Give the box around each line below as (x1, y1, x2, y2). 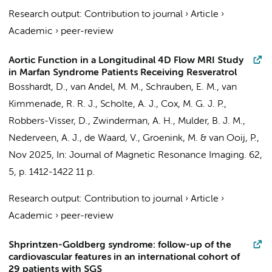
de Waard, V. (84, 134, 138, 143)
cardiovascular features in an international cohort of (8, 253, 240, 262)
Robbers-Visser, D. (8, 117, 88, 126)
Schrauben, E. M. (146, 83, 217, 92)
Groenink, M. (143, 134, 198, 143)
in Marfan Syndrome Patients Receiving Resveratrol (8, 68, 237, 78)
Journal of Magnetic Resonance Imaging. (69, 151, 246, 160)
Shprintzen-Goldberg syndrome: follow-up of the (8, 240, 231, 250)
